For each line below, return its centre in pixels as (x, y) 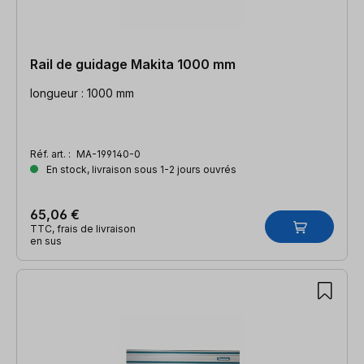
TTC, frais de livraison (83, 228)
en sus (46, 240)
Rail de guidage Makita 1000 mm (133, 64)
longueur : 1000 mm (82, 93)
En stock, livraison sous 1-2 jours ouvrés (140, 169)
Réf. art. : (52, 154)
